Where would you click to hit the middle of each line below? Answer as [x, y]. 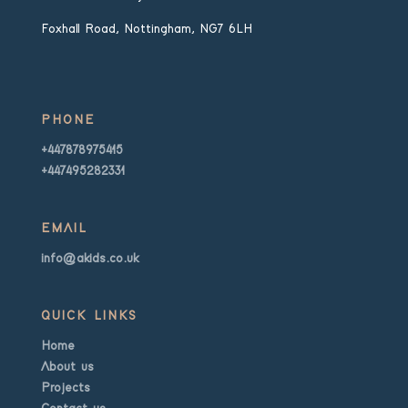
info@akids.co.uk [89, 258]
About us [67, 367]
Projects [65, 388]
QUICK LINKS [89, 316]
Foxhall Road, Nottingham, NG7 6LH [146, 29]
